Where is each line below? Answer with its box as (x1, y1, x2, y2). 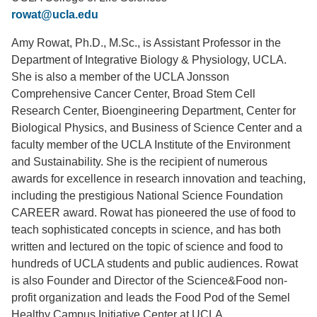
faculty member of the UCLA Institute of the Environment (11, 139, 290, 151)
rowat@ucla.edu (11, 8, 98, 21)
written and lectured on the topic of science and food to (11, 241, 283, 253)
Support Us (11, 18, 68, 30)
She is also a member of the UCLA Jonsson (11, 71, 229, 83)
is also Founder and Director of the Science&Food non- (11, 275, 287, 287)
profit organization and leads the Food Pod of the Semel (11, 292, 290, 304)
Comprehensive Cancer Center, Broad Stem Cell (11, 88, 255, 100)
